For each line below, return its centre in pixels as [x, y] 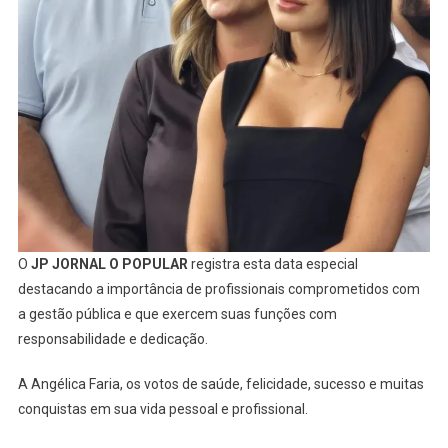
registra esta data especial [272, 263]
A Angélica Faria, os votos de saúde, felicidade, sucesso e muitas [220, 383]
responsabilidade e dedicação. [112, 338]
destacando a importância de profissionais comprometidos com [218, 288]
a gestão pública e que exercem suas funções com [177, 313]
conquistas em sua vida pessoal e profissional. [162, 408]
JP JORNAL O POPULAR [109, 263]
